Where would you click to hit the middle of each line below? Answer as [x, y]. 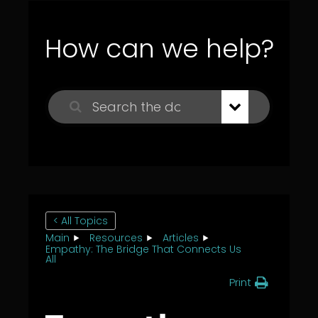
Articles [181, 237]
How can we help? [159, 48]
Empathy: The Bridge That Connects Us [143, 250]
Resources [116, 237]
